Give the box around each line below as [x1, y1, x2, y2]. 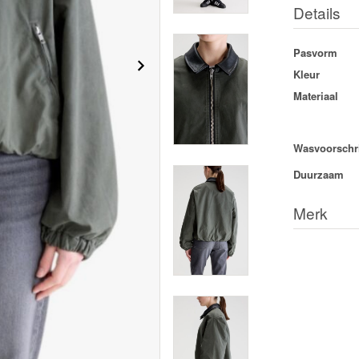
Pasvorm [292, 45, 337, 60]
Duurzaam [292, 167, 344, 182]
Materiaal [292, 88, 338, 103]
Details [292, 2, 341, 23]
